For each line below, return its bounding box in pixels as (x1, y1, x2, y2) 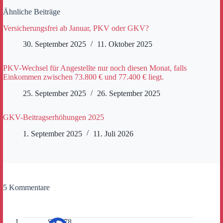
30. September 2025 (23, 40, 86, 49)
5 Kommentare (3, 183, 50, 192)
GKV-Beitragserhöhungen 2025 (3, 113, 104, 122)
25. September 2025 (23, 89, 86, 98)
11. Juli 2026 (93, 129, 133, 138)
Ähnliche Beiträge (3, 7, 60, 16)
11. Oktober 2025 (97, 40, 152, 49)
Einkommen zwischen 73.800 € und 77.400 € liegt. (3, 73, 164, 82)
